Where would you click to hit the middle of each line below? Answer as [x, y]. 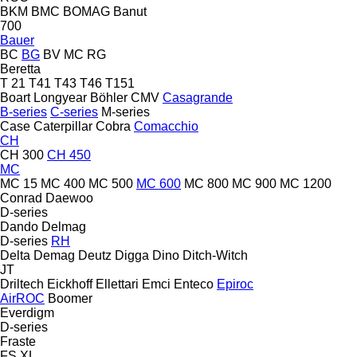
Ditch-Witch [215, 255]
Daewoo [69, 198]
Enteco [194, 284]
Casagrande [198, 97]
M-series [126, 112]
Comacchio [166, 126]
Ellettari [117, 284]
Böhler [109, 97]
